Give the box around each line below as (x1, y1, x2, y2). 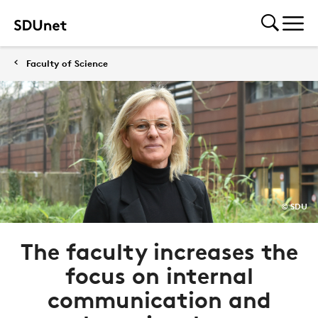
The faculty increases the (20, 238, 298, 265)
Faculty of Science (26, 57, 108, 69)
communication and (47, 286, 271, 314)
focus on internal (65, 262, 253, 290)
